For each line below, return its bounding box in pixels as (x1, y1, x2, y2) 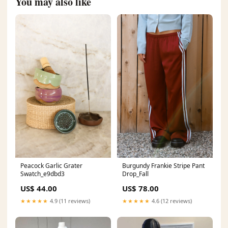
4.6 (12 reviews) (150, 196, 192, 205)
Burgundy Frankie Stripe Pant (122, 161, 205, 170)
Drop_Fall (122, 169, 149, 178)
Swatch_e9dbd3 (20, 169, 65, 178)
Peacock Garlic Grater (20, 161, 82, 170)
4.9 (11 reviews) (48, 196, 90, 205)
